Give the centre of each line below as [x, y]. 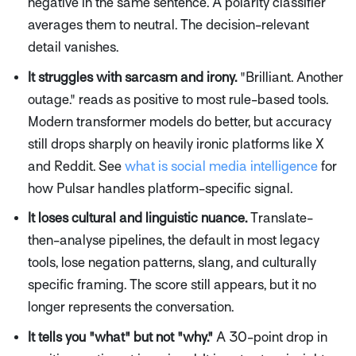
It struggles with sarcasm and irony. [132, 77]
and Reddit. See [76, 166]
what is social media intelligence [221, 166]
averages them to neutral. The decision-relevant [168, 25]
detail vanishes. [73, 48]
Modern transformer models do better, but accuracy [180, 122]
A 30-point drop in [270, 337]
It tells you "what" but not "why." [120, 337]
